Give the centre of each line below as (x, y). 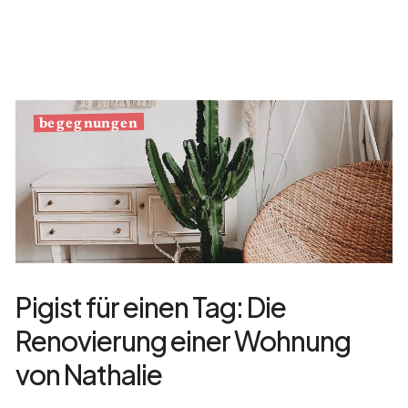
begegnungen (88, 124)
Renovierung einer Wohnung (183, 341)
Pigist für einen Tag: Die (150, 307)
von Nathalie (88, 375)
